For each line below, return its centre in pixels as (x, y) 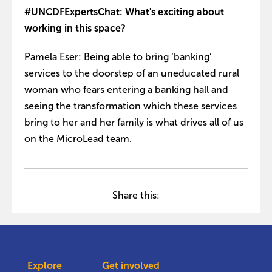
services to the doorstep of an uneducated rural (132, 73)
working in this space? (75, 28)
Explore (45, 266)
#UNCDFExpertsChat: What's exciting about (124, 12)
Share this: (136, 195)
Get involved (131, 266)
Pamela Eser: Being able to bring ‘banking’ (118, 57)
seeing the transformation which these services (131, 106)
